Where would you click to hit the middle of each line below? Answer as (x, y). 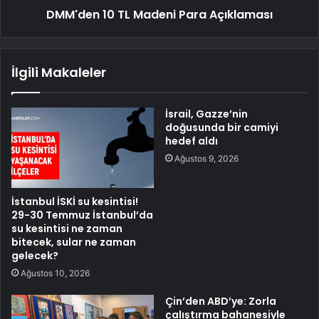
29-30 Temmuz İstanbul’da (82, 215)
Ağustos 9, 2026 (206, 159)
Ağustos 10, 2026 (55, 273)
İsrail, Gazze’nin (206, 114)
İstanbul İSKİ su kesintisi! (75, 201)
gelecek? (35, 255)
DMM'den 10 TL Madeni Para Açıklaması (159, 15)
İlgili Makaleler (59, 73)
